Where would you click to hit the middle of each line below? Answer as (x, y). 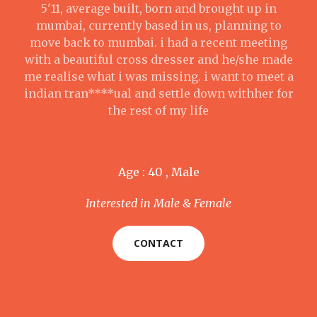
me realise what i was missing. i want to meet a (158, 76)
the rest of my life (158, 110)
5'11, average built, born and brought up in (158, 8)
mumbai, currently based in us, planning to (158, 25)
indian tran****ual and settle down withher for (158, 93)
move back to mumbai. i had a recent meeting (158, 42)
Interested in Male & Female (158, 203)
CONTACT (158, 243)
